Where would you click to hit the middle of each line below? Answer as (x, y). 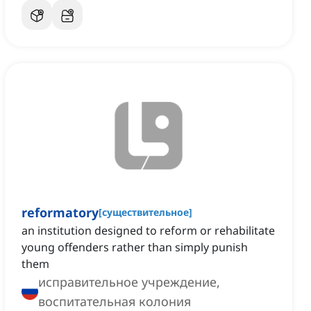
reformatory (60, 213)
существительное (145, 212)
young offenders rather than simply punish (135, 247)
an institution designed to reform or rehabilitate (148, 231)
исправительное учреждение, (129, 282)
